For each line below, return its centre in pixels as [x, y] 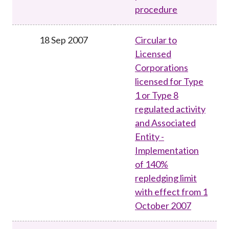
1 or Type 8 [157, 95]
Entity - [150, 136]
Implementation [167, 150]
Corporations [162, 67]
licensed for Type [169, 81]
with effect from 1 [171, 191]
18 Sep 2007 [63, 40]
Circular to [156, 40]
